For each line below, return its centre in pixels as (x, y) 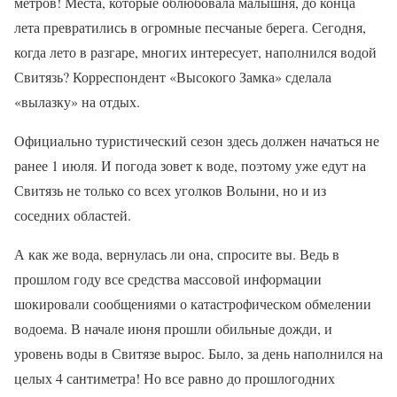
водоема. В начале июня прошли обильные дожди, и (173, 329)
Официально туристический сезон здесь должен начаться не (197, 141)
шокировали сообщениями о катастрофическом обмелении (193, 304)
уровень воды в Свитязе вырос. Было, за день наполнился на (198, 354)
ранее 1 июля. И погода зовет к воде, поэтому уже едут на (190, 166)
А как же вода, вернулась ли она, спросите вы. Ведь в (177, 254)
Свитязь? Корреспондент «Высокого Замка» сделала (173, 77)
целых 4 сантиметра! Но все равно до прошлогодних (175, 378)
